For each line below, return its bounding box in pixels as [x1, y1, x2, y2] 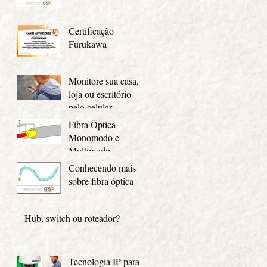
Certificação [69, 24, 114, 37]
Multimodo [69, 144, 110, 157]
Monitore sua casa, [69, 74, 139, 87]
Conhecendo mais [69, 161, 136, 174]
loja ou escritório [69, 87, 131, 100]
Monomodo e [69, 131, 119, 144]
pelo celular [69, 100, 112, 113]
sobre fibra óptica [69, 174, 133, 187]
